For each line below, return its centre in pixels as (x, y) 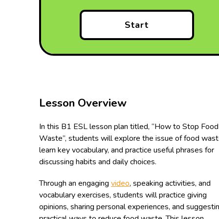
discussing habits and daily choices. (98, 162)
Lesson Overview (83, 103)
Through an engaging (75, 183)
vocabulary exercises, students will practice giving (123, 195)
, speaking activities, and (170, 183)
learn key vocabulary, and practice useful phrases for (127, 150)
